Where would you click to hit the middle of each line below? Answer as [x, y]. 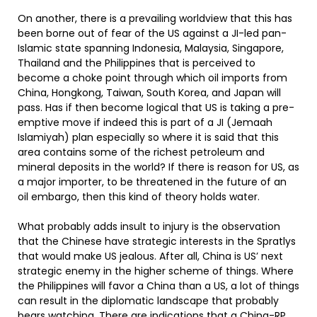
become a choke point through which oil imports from [152, 78]
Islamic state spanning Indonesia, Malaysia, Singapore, [151, 48]
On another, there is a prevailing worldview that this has [155, 18]
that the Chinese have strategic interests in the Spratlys [157, 241]
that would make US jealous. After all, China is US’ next [150, 256]
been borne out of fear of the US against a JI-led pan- [152, 33]
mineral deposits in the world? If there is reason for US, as [158, 167]
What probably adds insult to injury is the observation [149, 226]
